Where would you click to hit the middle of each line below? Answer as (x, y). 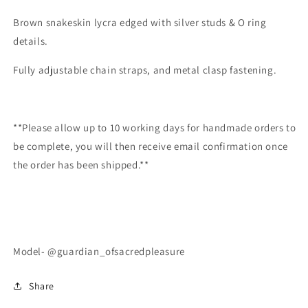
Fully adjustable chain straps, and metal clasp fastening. (145, 69)
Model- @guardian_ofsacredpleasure (99, 251)
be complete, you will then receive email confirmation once (151, 146)
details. (31, 41)
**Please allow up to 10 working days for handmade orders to (155, 127)
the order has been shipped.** (81, 164)
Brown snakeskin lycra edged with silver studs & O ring (140, 22)
